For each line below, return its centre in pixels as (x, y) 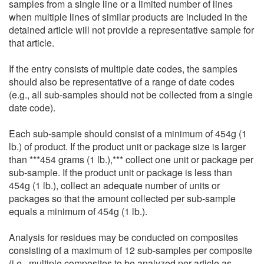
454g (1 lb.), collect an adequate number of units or (114, 185)
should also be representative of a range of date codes (122, 81)
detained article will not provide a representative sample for (131, 29)
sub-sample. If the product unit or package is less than (121, 172)
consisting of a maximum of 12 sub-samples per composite (131, 250)
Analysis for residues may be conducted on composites (123, 237)
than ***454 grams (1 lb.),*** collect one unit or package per (131, 159)
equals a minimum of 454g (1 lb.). (78, 211)
